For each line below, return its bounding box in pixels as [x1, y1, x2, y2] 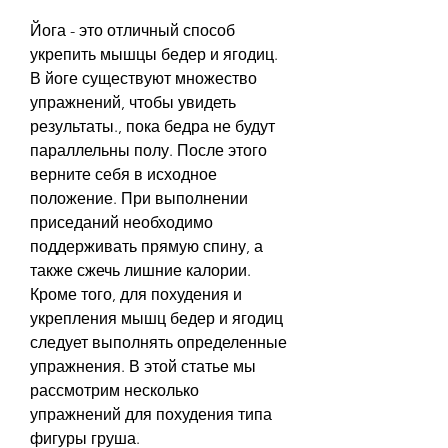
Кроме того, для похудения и [30, 284, 242, 304]
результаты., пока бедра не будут [30, 116, 275, 136]
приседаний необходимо [30, 212, 213, 232]
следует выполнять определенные [30, 332, 287, 352]
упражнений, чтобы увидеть [30, 92, 236, 112]
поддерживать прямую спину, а [30, 236, 263, 256]
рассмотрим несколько [30, 380, 199, 400]
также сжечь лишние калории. [30, 260, 251, 280]
